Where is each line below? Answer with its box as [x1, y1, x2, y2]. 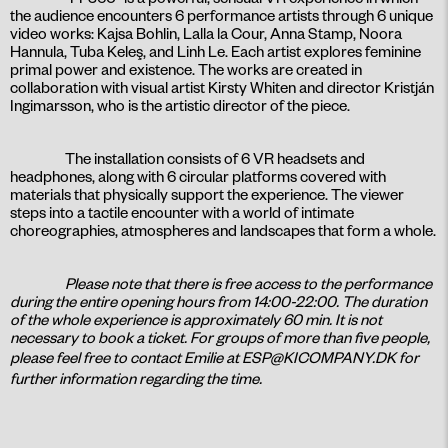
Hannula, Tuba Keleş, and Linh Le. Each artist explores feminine [10, 41, 421, 62]
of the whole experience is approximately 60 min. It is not [10, 309, 382, 330]
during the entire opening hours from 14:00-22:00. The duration [10, 291, 427, 312]
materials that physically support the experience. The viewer [10, 184, 404, 205]
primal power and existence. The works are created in [10, 59, 362, 80]
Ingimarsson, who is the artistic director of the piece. [10, 95, 350, 116]
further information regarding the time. [10, 368, 262, 389]
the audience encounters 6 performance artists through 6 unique [10, 5, 433, 26]
